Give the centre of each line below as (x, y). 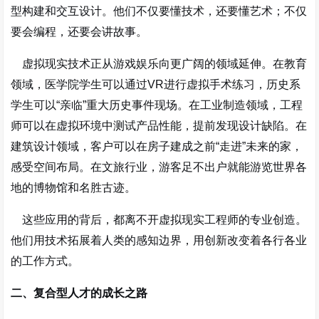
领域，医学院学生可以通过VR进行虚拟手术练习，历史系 (156, 84)
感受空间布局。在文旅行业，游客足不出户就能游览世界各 (159, 167)
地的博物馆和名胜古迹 (68, 188)
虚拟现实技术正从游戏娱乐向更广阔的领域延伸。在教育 (159, 64)
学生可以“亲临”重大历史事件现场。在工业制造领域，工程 (157, 105)
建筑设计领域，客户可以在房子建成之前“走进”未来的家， (157, 146)
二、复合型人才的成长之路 (79, 293)
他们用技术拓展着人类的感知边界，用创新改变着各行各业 (159, 240)
